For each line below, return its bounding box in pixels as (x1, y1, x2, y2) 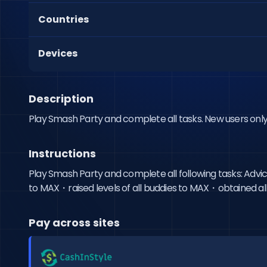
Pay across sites (29, 215, 120, 230)
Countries (38, 13, 89, 26)
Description (29, 91, 94, 106)
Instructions (29, 146, 96, 161)
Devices (38, 46, 77, 60)
